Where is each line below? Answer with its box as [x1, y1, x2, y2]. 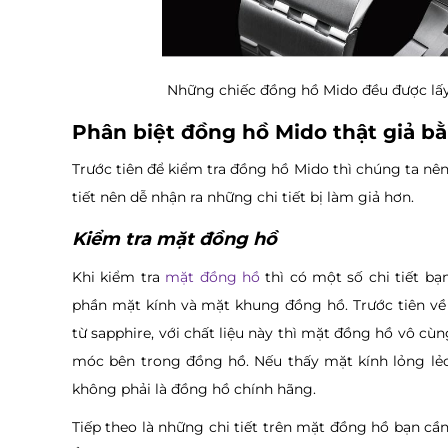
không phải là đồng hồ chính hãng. [72, 379, 316, 398]
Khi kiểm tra [72, 267, 166, 286]
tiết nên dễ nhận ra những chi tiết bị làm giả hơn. [72, 187, 414, 206]
